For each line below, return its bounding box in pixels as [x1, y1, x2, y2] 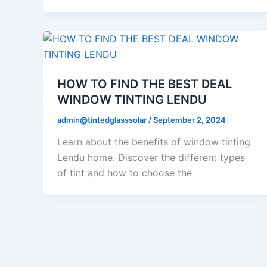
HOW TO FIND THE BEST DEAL [57, 76, 232, 91]
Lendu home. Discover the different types [57, 151, 245, 164]
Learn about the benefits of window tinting [57, 136, 250, 148]
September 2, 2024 [153, 114, 226, 125]
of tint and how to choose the [57, 167, 192, 179]
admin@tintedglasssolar [57, 114, 148, 125]
